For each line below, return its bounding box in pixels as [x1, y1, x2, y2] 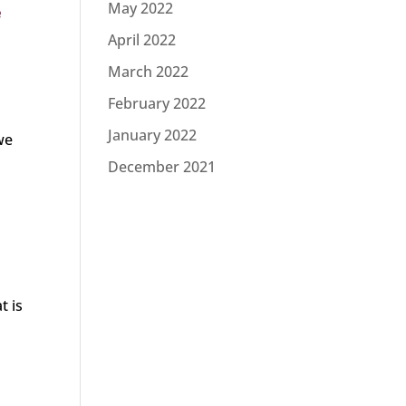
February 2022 [108, 93, 207, 113]
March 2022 [108, 62, 189, 82]
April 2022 [108, 30, 177, 50]
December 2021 [108, 157, 217, 177]
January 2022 [108, 125, 198, 145]
